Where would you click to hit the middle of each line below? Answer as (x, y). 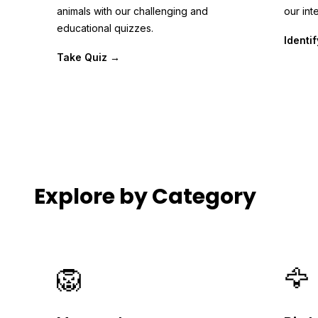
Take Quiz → (88, 57)
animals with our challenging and (132, 11)
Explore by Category (145, 197)
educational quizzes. (105, 28)
